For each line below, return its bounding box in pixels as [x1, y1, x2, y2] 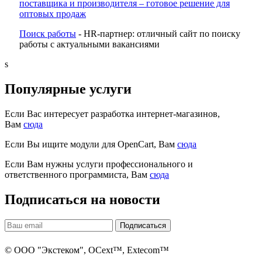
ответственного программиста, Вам [5, 170, 150, 180]
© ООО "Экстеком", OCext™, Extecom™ [5, 245, 169, 256]
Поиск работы [19, 29, 76, 39]
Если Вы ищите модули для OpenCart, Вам [5, 139, 177, 150]
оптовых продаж [19, 9, 86, 19]
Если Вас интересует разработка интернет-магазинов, [5, 109, 220, 119]
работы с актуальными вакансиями [19, 39, 160, 50]
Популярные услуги [5, 81, 132, 97]
